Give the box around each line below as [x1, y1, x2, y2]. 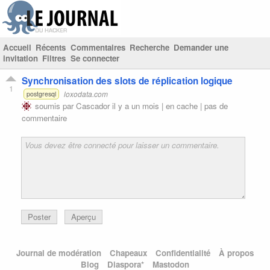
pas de [204, 99, 228, 111]
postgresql [26, 89, 56, 98]
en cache [166, 99, 198, 111]
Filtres [42, 52, 66, 64]
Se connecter [70, 52, 119, 64]
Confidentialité [155, 247, 210, 259]
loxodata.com [63, 88, 108, 99]
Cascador [76, 99, 110, 111]
